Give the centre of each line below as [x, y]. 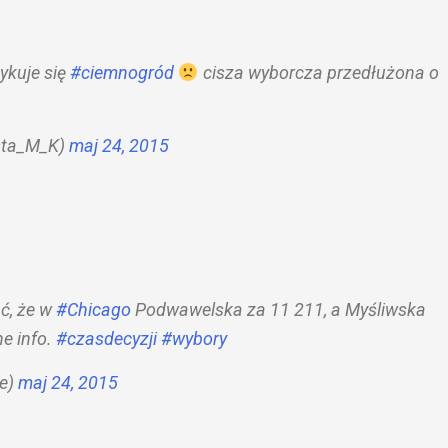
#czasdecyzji [106, 339]
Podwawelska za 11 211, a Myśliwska [278, 310]
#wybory [194, 339]
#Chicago [93, 310]
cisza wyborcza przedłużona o [318, 73]
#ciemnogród [122, 73]
